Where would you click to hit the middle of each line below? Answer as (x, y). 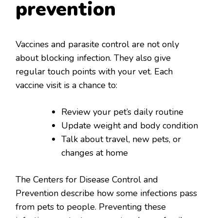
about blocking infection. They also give (93, 58)
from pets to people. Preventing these (91, 207)
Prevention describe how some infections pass (106, 193)
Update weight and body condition (130, 125)
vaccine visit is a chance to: (66, 85)
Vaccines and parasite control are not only (97, 44)
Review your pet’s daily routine (122, 112)
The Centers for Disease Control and (87, 179)
